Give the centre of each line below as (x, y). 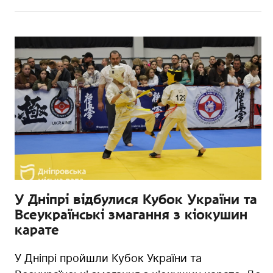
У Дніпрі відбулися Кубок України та (136, 199)
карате (37, 229)
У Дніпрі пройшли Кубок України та (108, 258)
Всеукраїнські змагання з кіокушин (131, 214)
